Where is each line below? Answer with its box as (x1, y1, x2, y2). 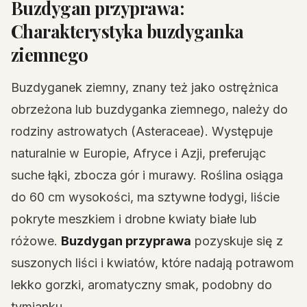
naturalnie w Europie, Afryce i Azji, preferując (11, 146, 266, 160)
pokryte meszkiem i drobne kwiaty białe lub (11, 212, 257, 226)
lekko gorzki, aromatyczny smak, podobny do (11, 278, 272, 292)
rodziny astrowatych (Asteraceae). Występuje (11, 124, 273, 138)
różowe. (11, 234, 61, 248)
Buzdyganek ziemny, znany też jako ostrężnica (11, 80, 278, 95)
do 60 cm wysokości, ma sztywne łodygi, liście (11, 190, 280, 204)
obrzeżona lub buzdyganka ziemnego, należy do (11, 102, 288, 116)
